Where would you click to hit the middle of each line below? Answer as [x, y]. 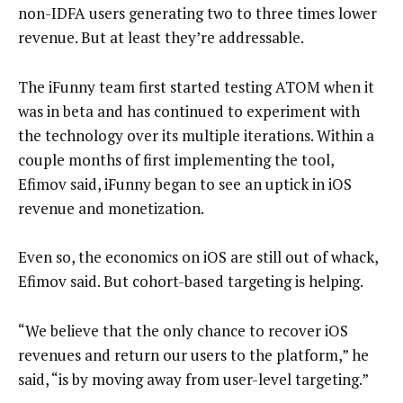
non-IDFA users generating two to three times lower [197, 13]
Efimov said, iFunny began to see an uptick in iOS [185, 184]
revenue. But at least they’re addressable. [161, 38]
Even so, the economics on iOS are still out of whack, [198, 257]
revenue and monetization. [111, 208]
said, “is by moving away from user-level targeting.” [193, 379]
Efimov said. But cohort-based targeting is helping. [191, 282]
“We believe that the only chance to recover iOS [183, 330]
